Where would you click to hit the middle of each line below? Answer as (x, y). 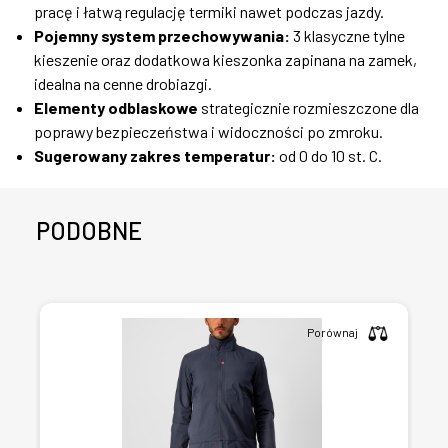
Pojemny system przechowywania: (162, 35)
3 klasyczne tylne (347, 35)
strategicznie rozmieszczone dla (308, 107)
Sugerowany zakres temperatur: (155, 155)
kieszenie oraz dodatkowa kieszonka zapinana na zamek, (225, 59)
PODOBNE (89, 230)
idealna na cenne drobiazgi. (123, 83)
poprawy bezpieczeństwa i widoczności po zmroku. (208, 131)
